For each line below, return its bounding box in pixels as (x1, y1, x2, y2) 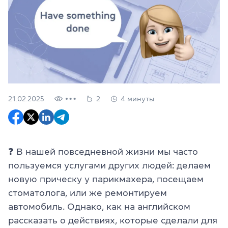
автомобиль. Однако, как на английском (8, 202, 190, 211)
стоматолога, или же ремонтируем (8, 188, 167, 197)
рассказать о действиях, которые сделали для (8, 215, 217, 225)
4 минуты (121, 95, 154, 102)
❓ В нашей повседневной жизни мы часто (8, 147, 198, 156)
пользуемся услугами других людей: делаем (8, 160, 211, 170)
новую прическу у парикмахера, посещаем (8, 174, 204, 184)
